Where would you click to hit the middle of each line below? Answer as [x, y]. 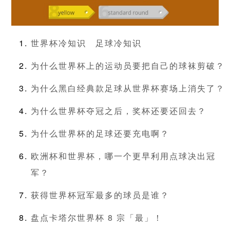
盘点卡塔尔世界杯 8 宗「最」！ [97, 218]
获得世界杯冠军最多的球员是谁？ [100, 195]
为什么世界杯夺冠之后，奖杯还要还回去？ [119, 111]
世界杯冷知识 [59, 43]
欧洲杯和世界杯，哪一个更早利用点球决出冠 [123, 156]
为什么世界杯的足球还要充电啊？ [100, 133]
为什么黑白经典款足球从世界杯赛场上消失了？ [128, 88]
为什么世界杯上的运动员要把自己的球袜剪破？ [128, 66]
